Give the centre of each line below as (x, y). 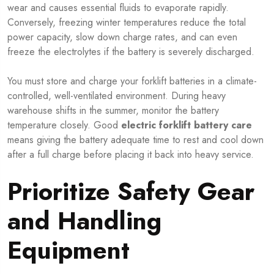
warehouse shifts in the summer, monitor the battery (113, 111)
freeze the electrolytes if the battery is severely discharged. (131, 52)
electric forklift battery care (187, 125)
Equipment (68, 250)
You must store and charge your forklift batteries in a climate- (132, 81)
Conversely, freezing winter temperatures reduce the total (127, 23)
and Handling (84, 221)
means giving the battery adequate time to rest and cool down (135, 140)
